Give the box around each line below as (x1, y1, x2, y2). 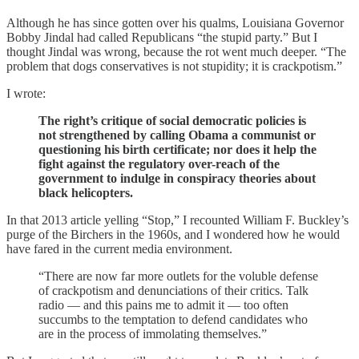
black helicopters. (38, 186, 133, 200)
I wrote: (6, 87, 46, 100)
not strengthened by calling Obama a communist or (38, 128, 316, 142)
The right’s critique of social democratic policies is (38, 114, 306, 127)
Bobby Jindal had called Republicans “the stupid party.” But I (6, 30, 317, 44)
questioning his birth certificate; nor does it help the (38, 143, 317, 156)
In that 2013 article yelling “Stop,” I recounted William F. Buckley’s (6, 213, 349, 227)
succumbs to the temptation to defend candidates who (38, 313, 308, 326)
